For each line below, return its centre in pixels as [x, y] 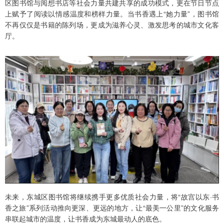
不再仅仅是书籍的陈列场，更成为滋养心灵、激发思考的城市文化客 [112, 25]
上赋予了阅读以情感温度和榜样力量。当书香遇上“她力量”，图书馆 [112, 14]
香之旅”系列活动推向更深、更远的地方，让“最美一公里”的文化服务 [112, 208]
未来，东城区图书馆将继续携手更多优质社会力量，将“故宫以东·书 [112, 197]
